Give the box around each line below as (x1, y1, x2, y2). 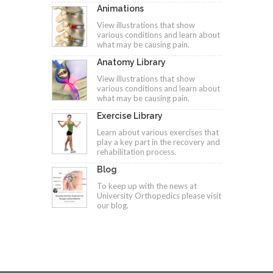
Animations (97, 3, 144, 13)
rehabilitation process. (97, 146, 176, 157)
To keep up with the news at (97, 180, 197, 191)
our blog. (97, 200, 129, 210)
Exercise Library (97, 110, 163, 121)
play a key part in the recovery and (97, 136, 220, 147)
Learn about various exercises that (97, 127, 219, 137)
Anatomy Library (97, 57, 166, 67)
